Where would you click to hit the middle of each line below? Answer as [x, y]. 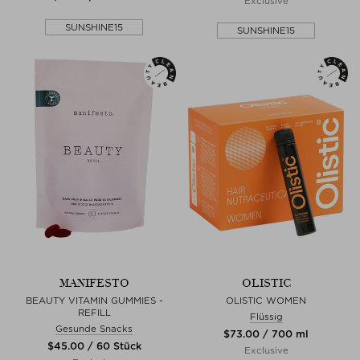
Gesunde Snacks [94, 328]
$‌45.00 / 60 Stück [94, 346]
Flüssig [266, 316]
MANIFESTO [94, 283]
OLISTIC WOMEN [266, 300]
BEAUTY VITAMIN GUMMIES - [94, 300]
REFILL [94, 312]
